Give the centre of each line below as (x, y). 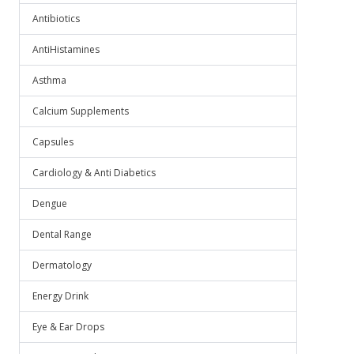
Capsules (53, 142)
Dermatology (62, 265)
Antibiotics (56, 19)
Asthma (49, 80)
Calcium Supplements (81, 111)
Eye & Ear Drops (68, 327)
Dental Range (62, 234)
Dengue (50, 203)
